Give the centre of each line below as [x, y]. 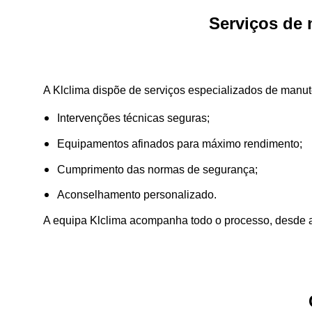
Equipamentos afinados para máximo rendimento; [180, 143]
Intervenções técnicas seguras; [133, 118]
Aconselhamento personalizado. [137, 195]
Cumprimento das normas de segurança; [157, 169]
